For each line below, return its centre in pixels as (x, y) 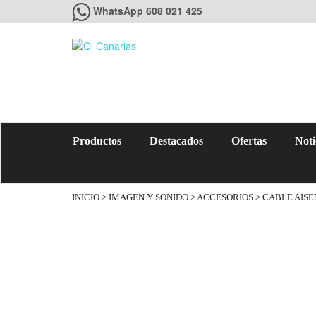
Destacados (176, 141)
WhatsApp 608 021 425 (148, 11)
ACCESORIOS (225, 197)
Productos (97, 141)
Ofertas (249, 141)
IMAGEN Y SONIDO (148, 197)
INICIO (86, 197)
